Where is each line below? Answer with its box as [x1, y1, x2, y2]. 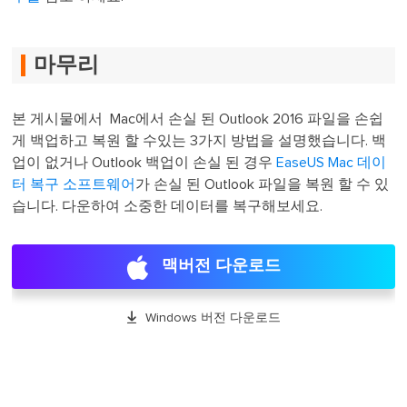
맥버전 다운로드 [162, 257, 282, 274]
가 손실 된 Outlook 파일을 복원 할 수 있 [135, 176, 390, 192]
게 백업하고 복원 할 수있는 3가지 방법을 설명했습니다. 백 [12, 133, 387, 148]
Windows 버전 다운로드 [142, 311, 282, 324]
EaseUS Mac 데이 [276, 154, 387, 170]
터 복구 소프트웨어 [12, 176, 136, 192]
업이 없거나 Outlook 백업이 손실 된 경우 [12, 154, 277, 170]
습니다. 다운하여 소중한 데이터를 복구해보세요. [12, 198, 323, 213]
